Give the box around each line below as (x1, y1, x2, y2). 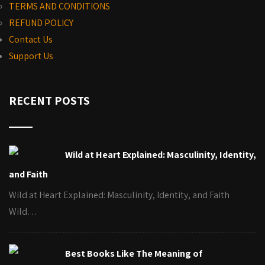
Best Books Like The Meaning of (65, 247, 202, 260)
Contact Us (9, 33, 53, 46)
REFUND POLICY (9, 17, 73, 29)
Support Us (9, 50, 53, 62)
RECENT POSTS (9, 93, 90, 108)
